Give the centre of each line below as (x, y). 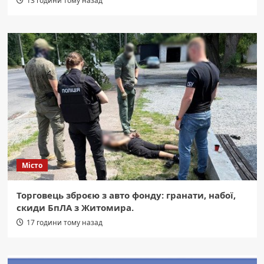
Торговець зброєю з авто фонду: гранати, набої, (126, 195)
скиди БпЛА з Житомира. (75, 208)
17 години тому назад (64, 223)
